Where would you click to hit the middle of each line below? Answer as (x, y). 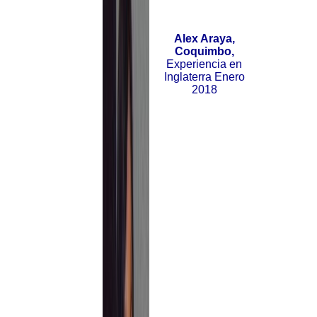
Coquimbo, (204, 52)
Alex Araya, (204, 39)
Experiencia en (204, 64)
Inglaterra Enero (204, 77)
